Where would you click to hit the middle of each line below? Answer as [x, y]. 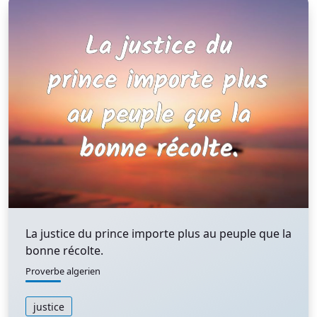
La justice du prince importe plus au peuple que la [158, 234]
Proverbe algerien [63, 271]
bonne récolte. [64, 250]
